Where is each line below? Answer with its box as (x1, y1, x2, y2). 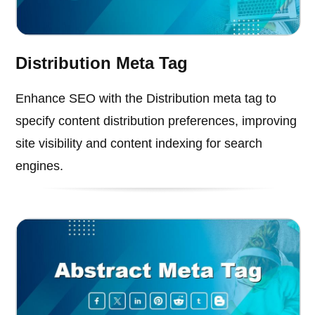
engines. (15, 158, 64, 173)
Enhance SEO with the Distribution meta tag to (15, 91, 277, 105)
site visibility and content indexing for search (15, 136, 263, 150)
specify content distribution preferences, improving (15, 113, 297, 128)
